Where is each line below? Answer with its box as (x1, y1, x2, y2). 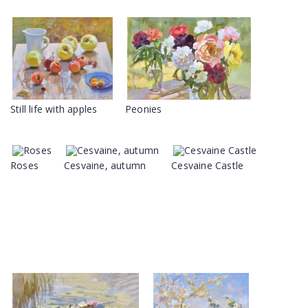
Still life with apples (10, 102, 98, 115)
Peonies (125, 102, 162, 115)
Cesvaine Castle (171, 159, 244, 172)
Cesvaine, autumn (64, 159, 146, 172)
